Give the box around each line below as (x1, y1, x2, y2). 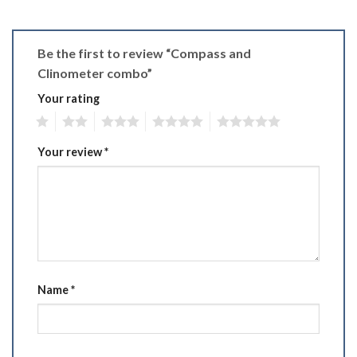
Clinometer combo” (37, 65, 155, 80)
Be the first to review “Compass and (37, 45, 251, 61)
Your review (37, 145, 104, 159)
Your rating (37, 91, 100, 105)
